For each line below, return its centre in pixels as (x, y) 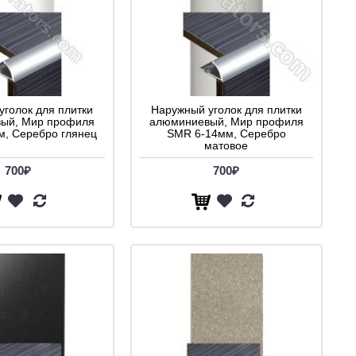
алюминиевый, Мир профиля (226, 122)
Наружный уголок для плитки (226, 110)
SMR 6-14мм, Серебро (226, 134)
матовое (226, 146)
